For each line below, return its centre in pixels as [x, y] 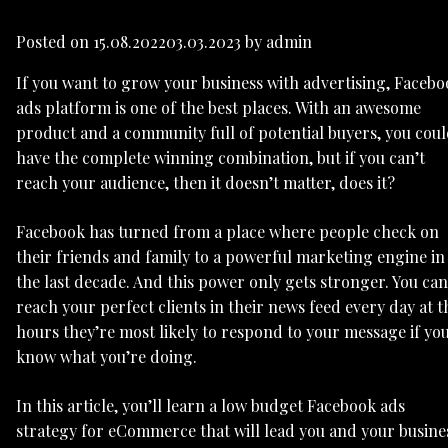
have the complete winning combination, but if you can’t [220, 158]
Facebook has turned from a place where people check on [227, 232]
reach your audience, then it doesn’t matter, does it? [205, 183]
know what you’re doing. [106, 357]
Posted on [54, 42]
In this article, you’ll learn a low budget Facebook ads [210, 406]
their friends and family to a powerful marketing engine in [230, 257]
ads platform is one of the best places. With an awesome [218, 108]
